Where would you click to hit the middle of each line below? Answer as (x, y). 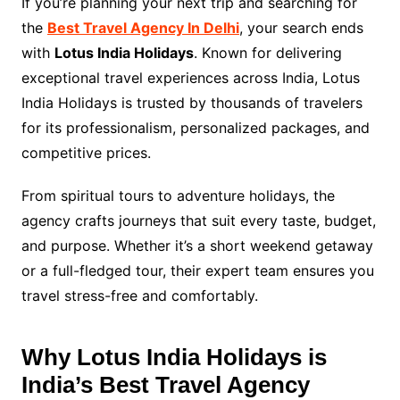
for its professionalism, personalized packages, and (195, 127)
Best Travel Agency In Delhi (143, 27)
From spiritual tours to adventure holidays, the (178, 195)
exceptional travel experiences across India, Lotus (190, 77)
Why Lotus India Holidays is (174, 357)
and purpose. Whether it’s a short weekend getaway (197, 245)
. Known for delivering (267, 52)
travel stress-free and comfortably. (139, 295)
